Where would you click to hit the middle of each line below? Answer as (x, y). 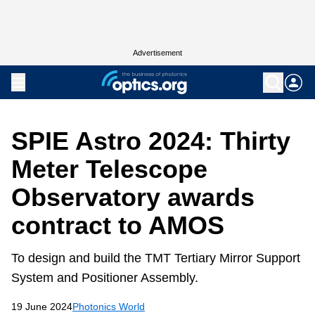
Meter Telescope (109, 169)
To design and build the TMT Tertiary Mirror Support (156, 258)
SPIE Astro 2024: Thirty (151, 141)
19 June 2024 (42, 307)
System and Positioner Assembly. (105, 278)
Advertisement (157, 53)
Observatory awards (133, 197)
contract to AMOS (118, 225)
